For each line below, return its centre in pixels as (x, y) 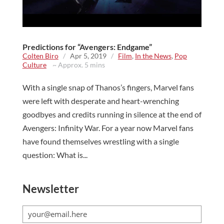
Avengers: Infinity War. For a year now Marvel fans (108, 127)
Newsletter (50, 188)
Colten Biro (40, 55)
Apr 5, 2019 (88, 55)
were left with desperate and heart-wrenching (100, 100)
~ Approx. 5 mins (75, 64)
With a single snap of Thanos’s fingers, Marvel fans (108, 87)
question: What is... (55, 154)
